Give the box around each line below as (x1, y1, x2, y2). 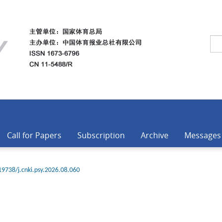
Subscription (77, 130, 125, 141)
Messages (184, 130, 221, 141)
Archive (141, 130, 168, 141)
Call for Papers (7, 130, 61, 141)
